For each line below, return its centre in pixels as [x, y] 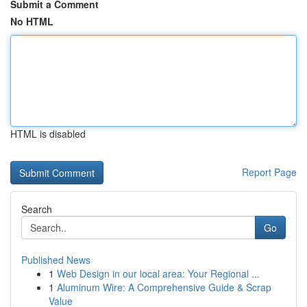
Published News [56, 260]
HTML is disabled [48, 134]
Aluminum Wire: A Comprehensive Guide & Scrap [164, 287]
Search [37, 209]
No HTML [32, 21]
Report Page [269, 172]
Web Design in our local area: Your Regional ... [158, 273]
